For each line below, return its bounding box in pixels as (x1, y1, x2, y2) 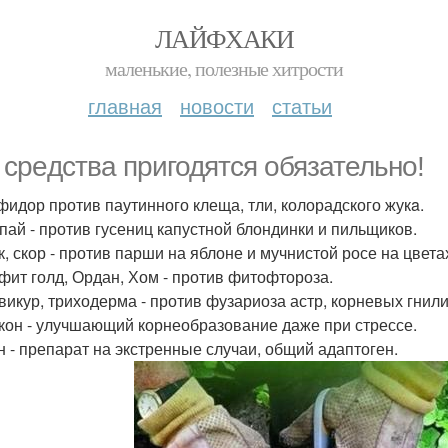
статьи (272, 91, 332, 120)
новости (180, 91, 254, 120)
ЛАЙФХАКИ (154, 21, 294, 55)
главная (88, 91, 162, 120)
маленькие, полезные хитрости (105, 55, 343, 82)
